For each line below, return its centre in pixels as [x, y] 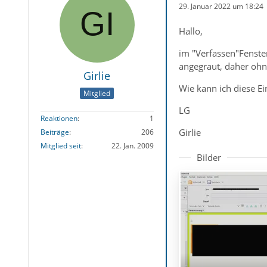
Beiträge [55, 132]
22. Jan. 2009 [132, 146]
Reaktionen [59, 119]
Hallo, [190, 31]
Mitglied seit [60, 146]
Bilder [209, 157]
